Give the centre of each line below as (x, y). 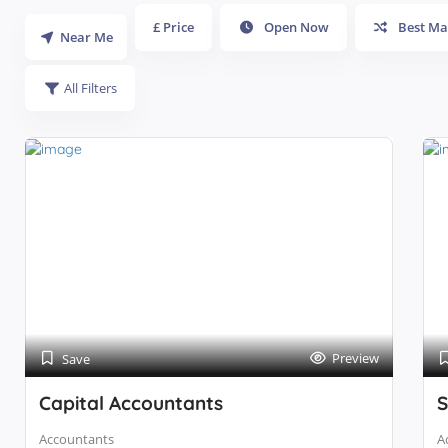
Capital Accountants (131, 403)
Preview (355, 358)
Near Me (87, 37)
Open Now (294, 27)
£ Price (174, 27)
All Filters (88, 88)
